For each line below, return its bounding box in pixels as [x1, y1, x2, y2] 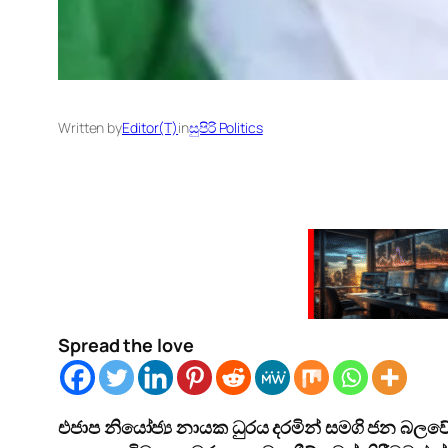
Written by [58, 117, 122, 137]
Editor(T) [122, 117, 179, 137]
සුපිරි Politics [188, 117, 263, 137]
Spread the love [58, 332, 194, 357]
